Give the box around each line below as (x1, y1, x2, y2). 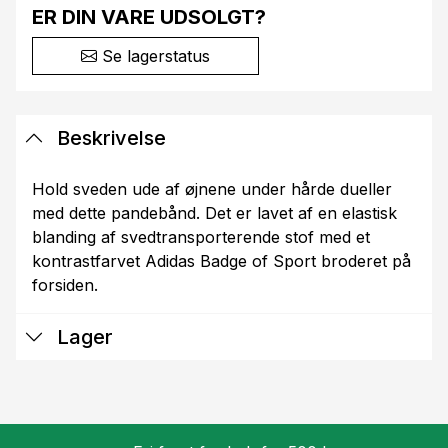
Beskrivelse (52, 126, 166, 151)
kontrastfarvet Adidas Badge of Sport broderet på (32, 251, 411, 272)
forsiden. (32, 275, 98, 296)
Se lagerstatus (97, 46, 210, 67)
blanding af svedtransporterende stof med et (32, 227, 370, 248)
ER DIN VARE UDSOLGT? (32, 5, 266, 30)
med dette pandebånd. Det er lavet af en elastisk (32, 203, 397, 224)
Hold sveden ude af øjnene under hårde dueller (32, 179, 392, 200)
